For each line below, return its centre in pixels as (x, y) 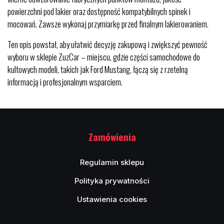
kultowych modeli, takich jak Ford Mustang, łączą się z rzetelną (98, 69)
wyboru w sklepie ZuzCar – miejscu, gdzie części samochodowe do (104, 57)
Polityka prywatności (112, 181)
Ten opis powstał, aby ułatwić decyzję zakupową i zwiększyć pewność (107, 44)
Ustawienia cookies (112, 199)
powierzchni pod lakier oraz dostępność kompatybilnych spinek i (99, 11)
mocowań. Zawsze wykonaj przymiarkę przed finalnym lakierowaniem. (108, 24)
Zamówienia (112, 136)
